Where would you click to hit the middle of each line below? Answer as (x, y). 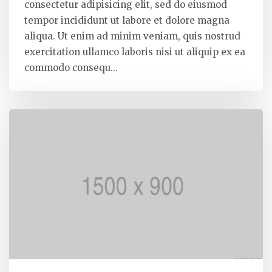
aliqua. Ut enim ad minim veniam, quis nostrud (132, 36)
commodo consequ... (71, 67)
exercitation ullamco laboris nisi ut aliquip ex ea (135, 52)
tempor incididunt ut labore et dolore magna (127, 20)
